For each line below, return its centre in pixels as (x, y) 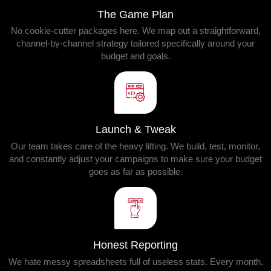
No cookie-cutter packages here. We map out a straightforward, (135, 31)
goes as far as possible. (135, 171)
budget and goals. (135, 56)
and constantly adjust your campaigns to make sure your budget (135, 159)
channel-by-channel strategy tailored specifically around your (135, 43)
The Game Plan (135, 14)
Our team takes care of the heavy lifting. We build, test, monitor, (135, 146)
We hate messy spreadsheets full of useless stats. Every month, (135, 262)
